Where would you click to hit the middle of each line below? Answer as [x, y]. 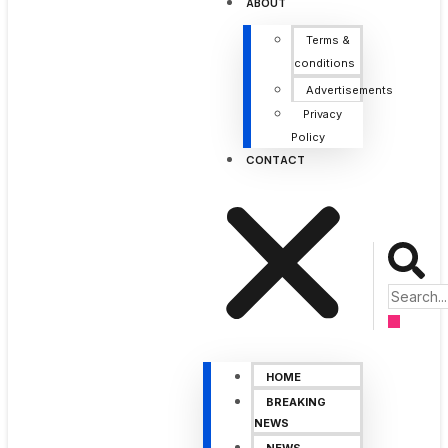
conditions [324, 63]
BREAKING [295, 402]
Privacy [322, 114]
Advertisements [349, 90]
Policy [307, 137]
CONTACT [275, 159]
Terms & [327, 40]
